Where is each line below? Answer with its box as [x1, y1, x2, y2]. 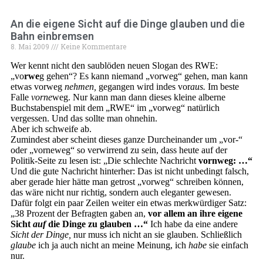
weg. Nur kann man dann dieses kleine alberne [52, 92, 225, 102]
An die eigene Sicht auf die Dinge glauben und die [11, 18, 245, 30]
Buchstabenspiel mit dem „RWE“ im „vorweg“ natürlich [11, 103, 220, 113]
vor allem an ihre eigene [146, 208, 242, 218]
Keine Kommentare [59, 42, 126, 51]
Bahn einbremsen [11, 30, 94, 42]
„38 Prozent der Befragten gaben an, [11, 208, 146, 218]
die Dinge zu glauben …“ [46, 219, 148, 229]
